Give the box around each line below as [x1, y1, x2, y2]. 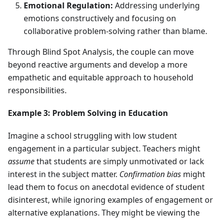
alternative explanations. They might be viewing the [8, 207, 200, 219]
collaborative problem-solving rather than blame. [24, 26, 207, 37]
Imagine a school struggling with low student [8, 130, 177, 142]
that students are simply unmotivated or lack [35, 156, 204, 167]
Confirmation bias [119, 169, 181, 180]
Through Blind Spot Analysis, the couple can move [8, 46, 194, 58]
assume [8, 156, 35, 167]
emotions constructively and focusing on [24, 13, 176, 24]
